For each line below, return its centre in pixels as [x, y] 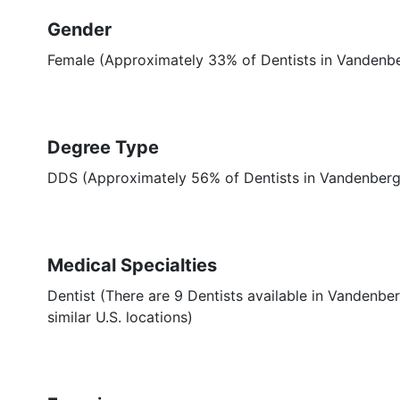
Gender [79, 29]
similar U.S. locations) [120, 317]
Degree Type [103, 147]
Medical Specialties [132, 265]
